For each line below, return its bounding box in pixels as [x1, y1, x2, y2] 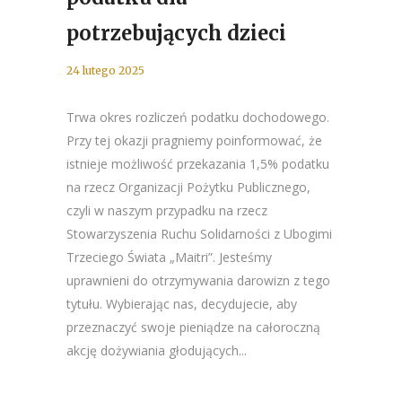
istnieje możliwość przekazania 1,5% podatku [66, 155, 329, 173]
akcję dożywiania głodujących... [66, 342, 247, 360]
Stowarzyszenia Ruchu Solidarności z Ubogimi [66, 225, 332, 243]
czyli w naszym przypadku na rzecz [66, 202, 267, 220]
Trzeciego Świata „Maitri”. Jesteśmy [66, 249, 272, 267]
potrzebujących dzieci [66, 21, 286, 47]
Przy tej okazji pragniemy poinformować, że [66, 132, 322, 150]
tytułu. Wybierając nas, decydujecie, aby [66, 295, 297, 313]
